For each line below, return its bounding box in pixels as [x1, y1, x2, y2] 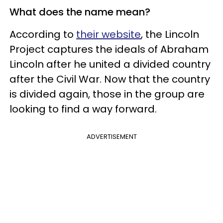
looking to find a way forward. [9, 102, 157, 116]
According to [9, 27, 76, 41]
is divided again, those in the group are [9, 87, 205, 101]
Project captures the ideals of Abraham [9, 42, 209, 56]
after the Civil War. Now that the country [9, 72, 210, 86]
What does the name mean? [9, 4, 150, 19]
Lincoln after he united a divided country [9, 57, 211, 71]
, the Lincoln [141, 27, 199, 41]
